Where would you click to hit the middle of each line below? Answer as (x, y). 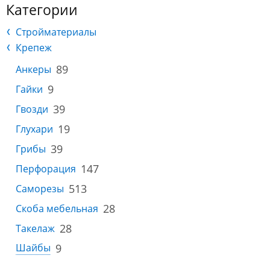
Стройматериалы (56, 32)
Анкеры (33, 69)
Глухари (34, 129)
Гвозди (32, 109)
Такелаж (35, 228)
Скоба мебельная (57, 208)
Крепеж (34, 48)
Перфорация (46, 168)
